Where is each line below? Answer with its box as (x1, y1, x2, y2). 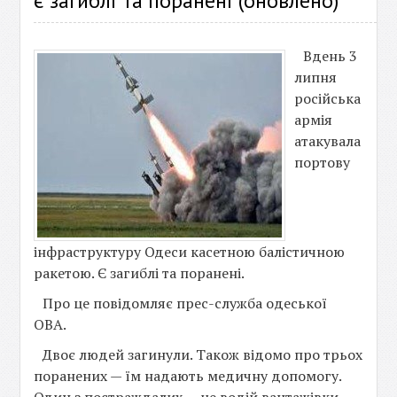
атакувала (294, 131, 362, 151)
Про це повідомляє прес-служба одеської (43, 293, 328, 313)
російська (294, 89, 362, 108)
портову (294, 152, 351, 172)
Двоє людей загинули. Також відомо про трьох (43, 345, 363, 364)
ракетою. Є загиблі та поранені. (34, 263, 245, 283)
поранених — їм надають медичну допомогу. (34, 366, 342, 385)
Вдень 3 (303, 46, 358, 66)
